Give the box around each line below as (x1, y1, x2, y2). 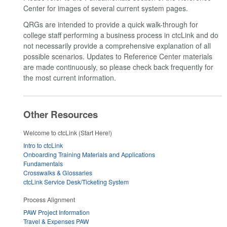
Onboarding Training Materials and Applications (23, 150, 155, 159)
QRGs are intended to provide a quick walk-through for (23, 19, 198, 29)
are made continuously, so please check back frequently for (23, 61, 213, 72)
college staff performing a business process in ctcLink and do (23, 29, 218, 40)
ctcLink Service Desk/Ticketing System (23, 177, 129, 186)
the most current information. (23, 72, 116, 83)
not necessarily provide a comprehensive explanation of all (23, 40, 211, 51)
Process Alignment (23, 195, 75, 204)
